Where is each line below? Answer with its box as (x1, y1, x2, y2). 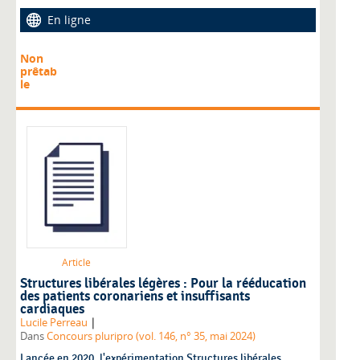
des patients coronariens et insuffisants (20, 288, 250, 305)
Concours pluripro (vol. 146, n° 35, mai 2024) (47, 329, 256, 344)
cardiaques (20, 301, 84, 318)
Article (62, 256, 91, 270)
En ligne (47, 11, 91, 27)
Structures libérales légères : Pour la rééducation (20, 276, 306, 292)
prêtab (20, 63, 57, 80)
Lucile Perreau (20, 316, 88, 330)
